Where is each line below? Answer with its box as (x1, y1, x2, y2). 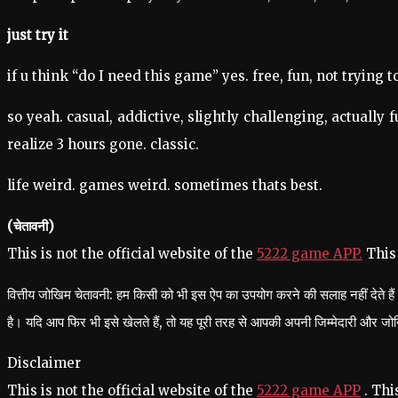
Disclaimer (7, 354, 81, 371)
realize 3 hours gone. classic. (7, 136, 199, 153)
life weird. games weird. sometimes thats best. (7, 177, 322, 194)
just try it (7, 27, 68, 44)
